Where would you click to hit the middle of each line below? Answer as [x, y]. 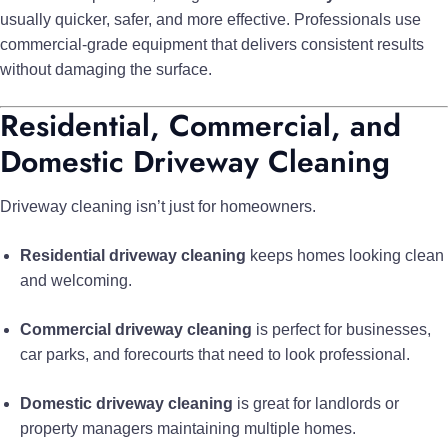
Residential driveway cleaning [133, 255]
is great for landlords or [316, 403]
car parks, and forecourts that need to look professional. [215, 354]
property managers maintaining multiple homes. [188, 428]
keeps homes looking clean [345, 255]
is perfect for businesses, [341, 329]
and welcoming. [76, 280]
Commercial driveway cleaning [136, 329]
